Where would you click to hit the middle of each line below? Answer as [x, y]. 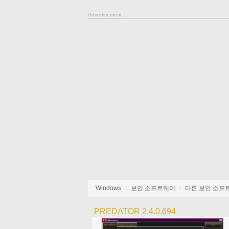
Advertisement [105, 15]
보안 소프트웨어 [153, 188]
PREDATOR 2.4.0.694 [135, 211]
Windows [108, 188]
